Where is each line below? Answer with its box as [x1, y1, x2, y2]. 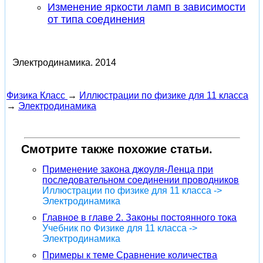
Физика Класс [6, 90, 65, 100]
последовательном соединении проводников [42, 174, 240, 185]
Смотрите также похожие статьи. [21, 142, 213, 156]
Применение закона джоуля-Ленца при [42, 164, 214, 174]
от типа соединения [48, 13, 145, 25]
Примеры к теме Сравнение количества [42, 249, 218, 260]
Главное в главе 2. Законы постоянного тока [42, 212, 237, 222]
